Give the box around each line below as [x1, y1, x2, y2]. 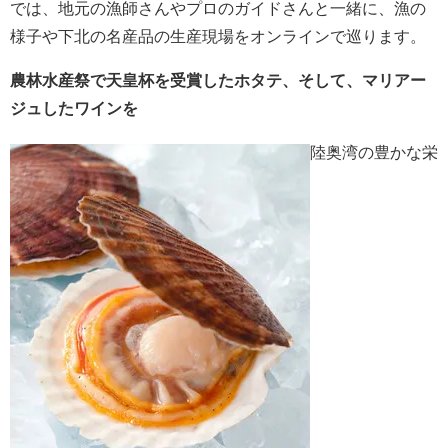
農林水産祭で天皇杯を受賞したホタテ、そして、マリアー [10, 72, 426, 90]
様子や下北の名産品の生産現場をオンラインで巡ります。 [10, 28, 426, 46]
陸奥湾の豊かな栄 [310, 144, 438, 162]
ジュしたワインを [10, 100, 138, 118]
